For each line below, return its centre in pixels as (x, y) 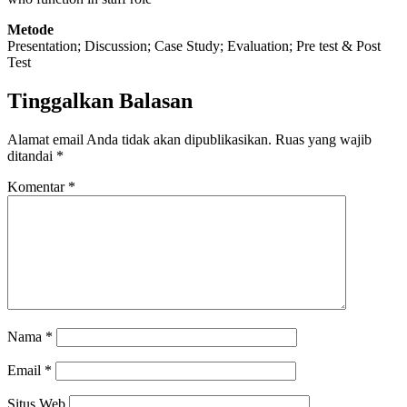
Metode (30, 29)
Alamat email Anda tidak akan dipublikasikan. (139, 139)
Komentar (38, 186)
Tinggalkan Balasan (100, 100)
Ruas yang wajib (323, 139)
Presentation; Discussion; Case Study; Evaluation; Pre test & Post (194, 45)
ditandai (32, 155)
